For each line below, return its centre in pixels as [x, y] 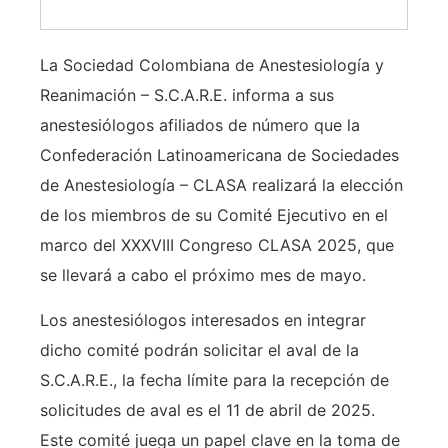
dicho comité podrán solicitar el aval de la [199, 349]
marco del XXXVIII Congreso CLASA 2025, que [217, 245]
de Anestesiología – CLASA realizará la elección [221, 185]
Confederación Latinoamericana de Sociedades [219, 155]
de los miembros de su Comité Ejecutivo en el [214, 215]
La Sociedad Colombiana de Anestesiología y [212, 65]
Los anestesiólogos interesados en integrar [203, 319]
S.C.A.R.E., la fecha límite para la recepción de [214, 379]
